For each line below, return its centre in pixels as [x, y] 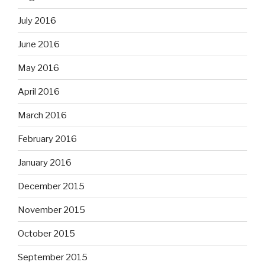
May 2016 [38, 68]
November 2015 [51, 210]
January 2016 [45, 162]
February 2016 [47, 139]
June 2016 [39, 44]
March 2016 [42, 115]
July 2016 [37, 20]
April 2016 [39, 91]
